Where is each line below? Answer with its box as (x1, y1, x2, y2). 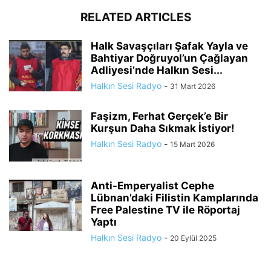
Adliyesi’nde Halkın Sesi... (91, 64, 223, 76)
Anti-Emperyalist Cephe (91, 180, 214, 192)
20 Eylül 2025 (170, 233, 217, 243)
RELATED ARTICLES (80, 10, 191, 24)
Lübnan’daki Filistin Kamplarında (91, 192, 258, 204)
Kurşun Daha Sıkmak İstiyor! (91, 122, 235, 134)
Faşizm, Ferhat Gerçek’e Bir (91, 110, 228, 122)
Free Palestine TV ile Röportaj (91, 204, 240, 216)
